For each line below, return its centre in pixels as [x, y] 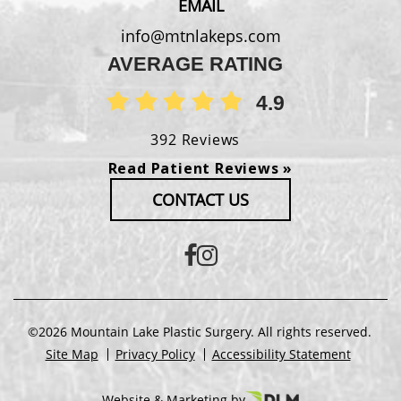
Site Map [72, 354]
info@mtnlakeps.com [200, 35]
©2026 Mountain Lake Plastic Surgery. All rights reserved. [199, 331]
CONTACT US [200, 199]
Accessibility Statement [281, 354]
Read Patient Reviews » [200, 168]
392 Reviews [196, 140]
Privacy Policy [155, 354]
